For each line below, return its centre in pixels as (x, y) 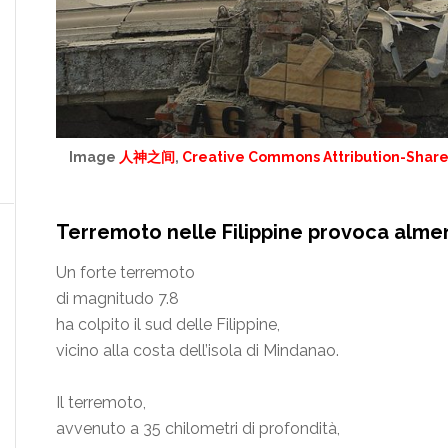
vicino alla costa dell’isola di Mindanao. (197, 351)
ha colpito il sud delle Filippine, (168, 325)
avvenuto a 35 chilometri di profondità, (198, 429)
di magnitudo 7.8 (117, 299)
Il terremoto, (101, 403)
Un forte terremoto (125, 273)
